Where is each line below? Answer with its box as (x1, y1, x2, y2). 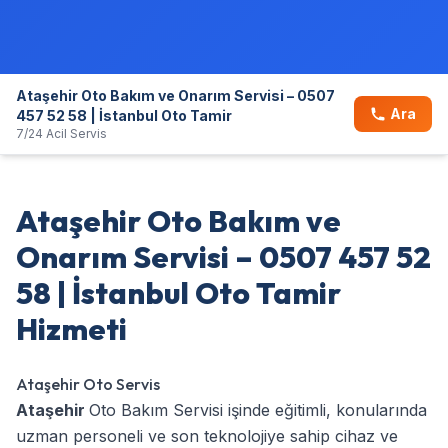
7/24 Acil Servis (16, 125, 107, 141)
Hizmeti (16, 309, 127, 348)
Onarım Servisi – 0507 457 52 (16, 237, 431, 276)
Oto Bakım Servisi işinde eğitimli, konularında (89, 399, 427, 420)
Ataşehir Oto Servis (16, 373, 160, 394)
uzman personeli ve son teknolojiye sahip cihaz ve (16, 425, 398, 446)
